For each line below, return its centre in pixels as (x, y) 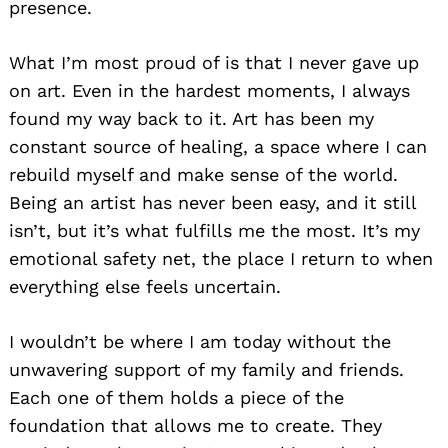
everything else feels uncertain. (145, 286)
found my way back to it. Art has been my (191, 118)
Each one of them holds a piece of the (176, 397)
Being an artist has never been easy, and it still (212, 202)
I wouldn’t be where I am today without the (200, 341)
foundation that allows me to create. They (195, 425)
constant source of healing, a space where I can (218, 146)
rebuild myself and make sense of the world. (203, 174)
